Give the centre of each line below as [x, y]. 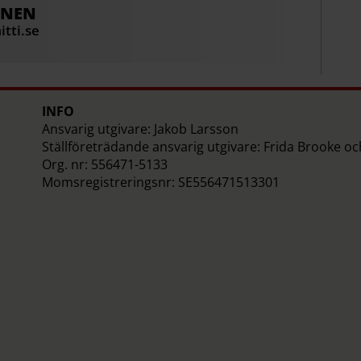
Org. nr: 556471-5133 [104, 165]
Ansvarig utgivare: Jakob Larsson [140, 129]
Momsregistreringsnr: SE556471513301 [160, 183]
